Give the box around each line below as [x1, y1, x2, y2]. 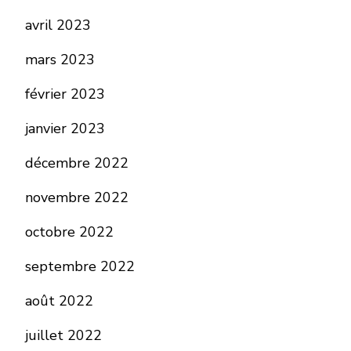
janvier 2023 [25, 118, 105, 138]
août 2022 [25, 291, 93, 310]
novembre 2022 [25, 187, 128, 207]
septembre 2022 [25, 256, 135, 276]
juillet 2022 [25, 325, 102, 345]
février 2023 [25, 84, 105, 103]
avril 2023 [25, 15, 91, 34]
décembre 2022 [25, 153, 128, 172]
